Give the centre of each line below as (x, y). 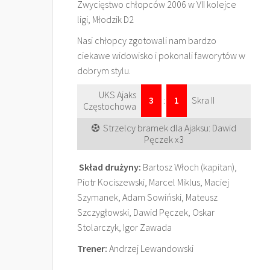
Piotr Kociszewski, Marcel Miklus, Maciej (153, 182)
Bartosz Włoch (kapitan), (189, 167)
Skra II (203, 100)
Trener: (92, 248)
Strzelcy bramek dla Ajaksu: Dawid (170, 128)
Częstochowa (110, 106)
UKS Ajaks (118, 95)
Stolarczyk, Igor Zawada (124, 227)
